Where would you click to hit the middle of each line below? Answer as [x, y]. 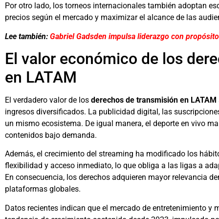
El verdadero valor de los [48, 100]
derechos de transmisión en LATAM [154, 100]
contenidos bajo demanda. [51, 135]
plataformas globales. [43, 189]
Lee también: [27, 36]
